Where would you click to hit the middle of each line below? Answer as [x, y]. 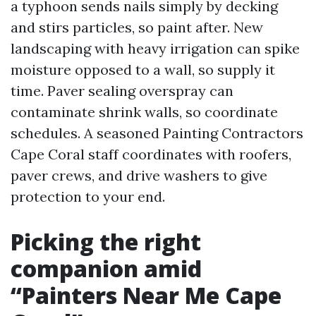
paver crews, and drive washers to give [139, 175]
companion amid [106, 268]
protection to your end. [88, 196]
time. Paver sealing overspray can [122, 91]
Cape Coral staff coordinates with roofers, [151, 154]
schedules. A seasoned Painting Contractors [157, 133]
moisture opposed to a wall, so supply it [143, 69]
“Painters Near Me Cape [146, 295]
